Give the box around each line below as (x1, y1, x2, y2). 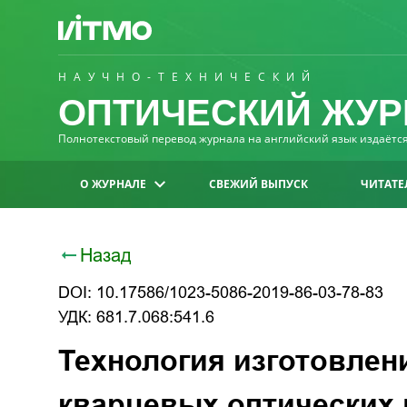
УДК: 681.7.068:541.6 (58, 308, 214, 326)
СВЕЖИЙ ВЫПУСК (209, 176, 309, 192)
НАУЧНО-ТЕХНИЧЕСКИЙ (58, 69, 317, 84)
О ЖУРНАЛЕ (80, 176, 146, 192)
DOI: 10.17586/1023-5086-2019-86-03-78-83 (58, 283, 383, 302)
